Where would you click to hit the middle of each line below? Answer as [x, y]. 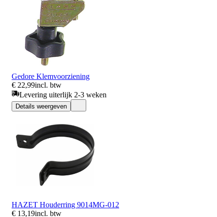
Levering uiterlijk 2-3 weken [63, 94]
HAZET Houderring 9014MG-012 [65, 204]
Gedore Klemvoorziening [51, 76]
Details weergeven [41, 106]
